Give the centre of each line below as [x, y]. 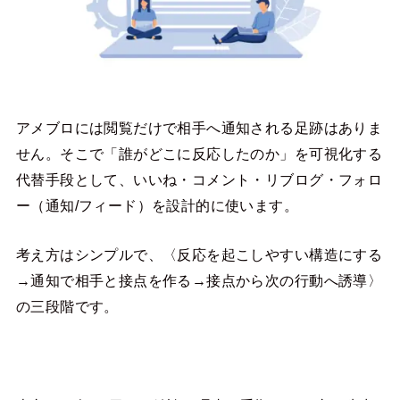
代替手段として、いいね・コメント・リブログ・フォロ [199, 179]
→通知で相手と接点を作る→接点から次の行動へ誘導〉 [199, 281]
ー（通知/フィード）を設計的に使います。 [157, 205]
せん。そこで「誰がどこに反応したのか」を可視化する [199, 153]
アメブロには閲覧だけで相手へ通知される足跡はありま [199, 127]
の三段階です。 [67, 307]
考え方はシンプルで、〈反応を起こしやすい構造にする [199, 255]
